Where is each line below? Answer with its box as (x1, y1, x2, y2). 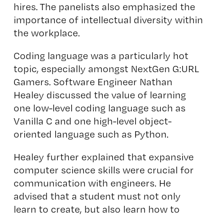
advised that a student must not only (13, 190, 181, 202)
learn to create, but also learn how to (13, 203, 180, 215)
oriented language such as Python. (13, 128, 169, 140)
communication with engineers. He (13, 177, 171, 189)
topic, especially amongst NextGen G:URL (13, 62, 199, 75)
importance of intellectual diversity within (13, 14, 203, 26)
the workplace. (13, 27, 80, 39)
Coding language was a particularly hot (13, 49, 188, 62)
